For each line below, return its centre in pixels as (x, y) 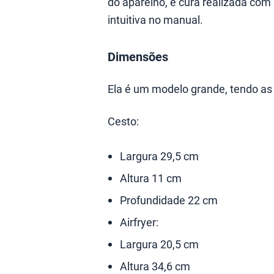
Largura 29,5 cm (159, 156)
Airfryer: (139, 222)
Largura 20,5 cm (159, 244)
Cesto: (123, 121)
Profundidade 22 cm (169, 200)
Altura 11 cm (151, 178)
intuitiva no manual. (155, 20)
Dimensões (138, 57)
